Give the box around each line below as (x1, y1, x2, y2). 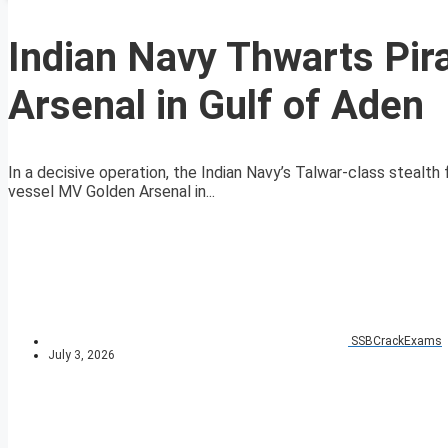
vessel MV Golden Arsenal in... (8, 182, 215, 202)
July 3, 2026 (48, 348, 115, 363)
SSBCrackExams (351, 334, 442, 349)
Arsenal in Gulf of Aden (8, 82, 424, 130)
